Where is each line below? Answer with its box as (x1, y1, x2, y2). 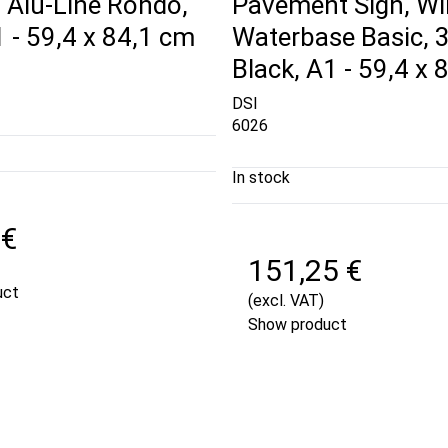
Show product (248, 314, 347, 334)
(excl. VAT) (248, 290, 324, 310)
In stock (232, 167, 290, 187)
